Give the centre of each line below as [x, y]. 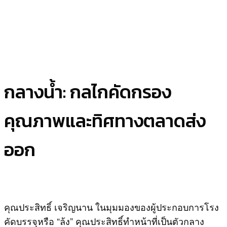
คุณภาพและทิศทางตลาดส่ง [105, 121]
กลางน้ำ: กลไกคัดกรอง [88, 92]
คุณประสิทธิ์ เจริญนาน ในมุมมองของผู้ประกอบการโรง [111, 207]
